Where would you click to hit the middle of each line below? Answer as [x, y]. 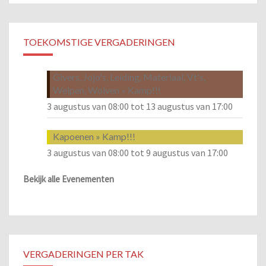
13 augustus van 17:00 [189, 106]
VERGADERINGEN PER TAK [83, 254]
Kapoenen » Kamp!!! [94, 136]
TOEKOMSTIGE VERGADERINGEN [99, 42]
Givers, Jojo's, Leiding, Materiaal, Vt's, [129, 77]
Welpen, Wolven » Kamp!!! [107, 90]
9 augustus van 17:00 [187, 152]
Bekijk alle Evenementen [69, 179]
